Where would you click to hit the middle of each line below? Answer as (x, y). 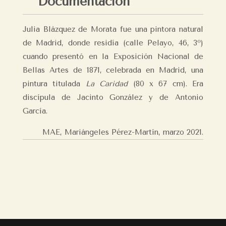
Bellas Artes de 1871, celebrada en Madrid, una (113, 70)
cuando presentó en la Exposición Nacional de (113, 56)
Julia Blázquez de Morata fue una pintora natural (113, 29)
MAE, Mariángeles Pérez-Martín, (103, 132)
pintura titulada (54, 84)
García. (35, 111)
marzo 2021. (183, 132)
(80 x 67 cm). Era (166, 84)
